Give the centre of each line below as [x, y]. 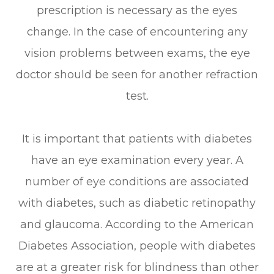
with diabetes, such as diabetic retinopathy [137, 203]
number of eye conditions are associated [137, 181]
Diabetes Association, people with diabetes [137, 246]
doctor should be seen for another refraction [137, 74]
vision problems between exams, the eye [137, 53]
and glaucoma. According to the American [137, 224]
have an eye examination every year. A [137, 160]
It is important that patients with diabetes [137, 139]
